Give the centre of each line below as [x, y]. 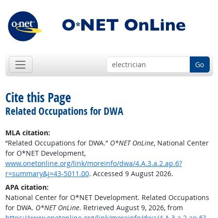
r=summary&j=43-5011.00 [47, 174]
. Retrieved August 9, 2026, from [131, 208]
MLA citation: [27, 133]
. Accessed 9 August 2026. [131, 174]
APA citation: [27, 187]
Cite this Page [38, 98]
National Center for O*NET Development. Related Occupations [107, 198]
